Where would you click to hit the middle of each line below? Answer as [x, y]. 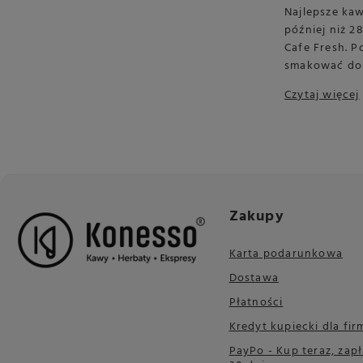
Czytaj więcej [322, 96]
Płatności [256, 302]
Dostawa [254, 278]
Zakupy [256, 216]
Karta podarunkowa [286, 254]
